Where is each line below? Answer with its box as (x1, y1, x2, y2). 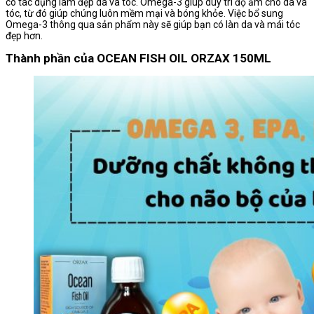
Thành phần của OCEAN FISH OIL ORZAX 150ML (6, 51, 271, 66)
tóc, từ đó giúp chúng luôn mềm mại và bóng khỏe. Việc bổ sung (6, 8, 283, 20)
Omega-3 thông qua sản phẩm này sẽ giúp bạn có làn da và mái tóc (6, 19, 300, 31)
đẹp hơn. (6, 30, 43, 42)
